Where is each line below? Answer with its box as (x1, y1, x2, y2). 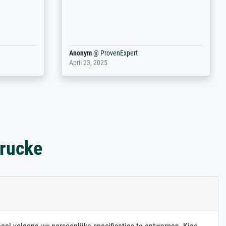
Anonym (69, 48, 92, 58)
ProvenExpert (100, 48, 138, 58)
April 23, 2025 (69, 58, 107, 67)
